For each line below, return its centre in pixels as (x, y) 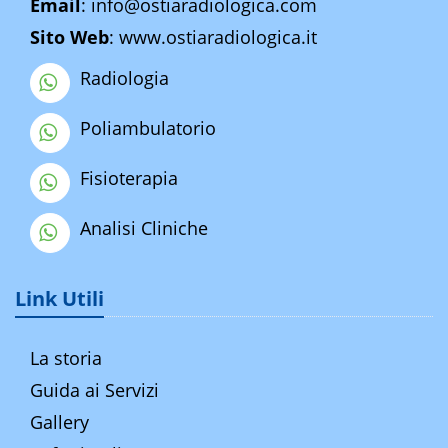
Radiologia (124, 78)
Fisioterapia (129, 178)
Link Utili (59, 298)
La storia (66, 357)
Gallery (59, 421)
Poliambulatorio (148, 128)
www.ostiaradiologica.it (218, 36)
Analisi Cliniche (144, 228)
